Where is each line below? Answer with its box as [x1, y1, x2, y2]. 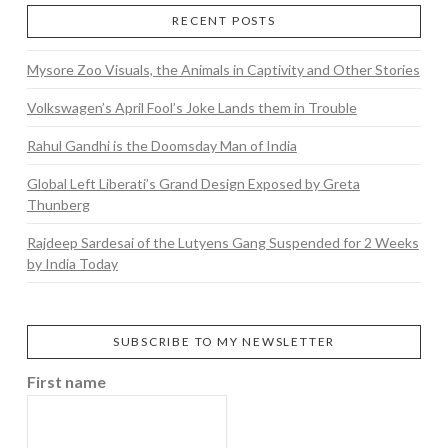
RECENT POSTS [172, 13, 276, 29]
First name [26, 371, 106, 391]
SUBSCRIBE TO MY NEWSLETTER [112, 334, 336, 350]
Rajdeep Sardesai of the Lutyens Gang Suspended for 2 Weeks [26, 234, 419, 252]
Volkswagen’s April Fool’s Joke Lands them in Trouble [26, 99, 357, 117]
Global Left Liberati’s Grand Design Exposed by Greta [26, 175, 360, 193]
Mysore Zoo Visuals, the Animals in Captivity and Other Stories [26, 61, 420, 79]
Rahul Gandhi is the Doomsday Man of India [26, 137, 297, 155]
